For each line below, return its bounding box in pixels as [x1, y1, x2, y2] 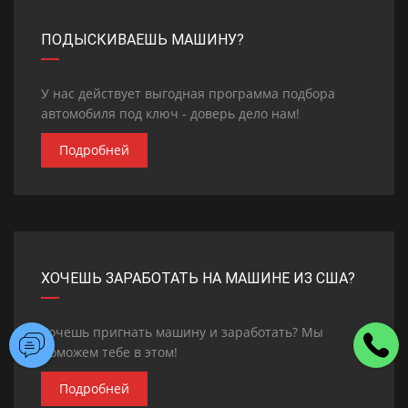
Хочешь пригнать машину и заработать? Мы [41, 323, 323, 341]
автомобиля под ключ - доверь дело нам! [41, 105, 300, 122]
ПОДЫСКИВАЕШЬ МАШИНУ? [41, 31, 244, 48]
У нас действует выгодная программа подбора [41, 85, 335, 102]
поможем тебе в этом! [41, 343, 178, 361]
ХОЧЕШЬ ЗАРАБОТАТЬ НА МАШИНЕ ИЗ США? [41, 270, 355, 287]
